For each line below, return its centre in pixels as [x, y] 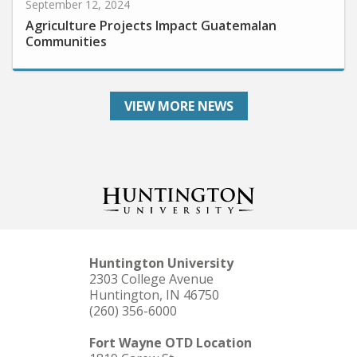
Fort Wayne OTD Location [171, 342]
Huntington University [161, 263]
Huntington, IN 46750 [154, 294]
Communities [66, 24]
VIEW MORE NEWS [178, 106]
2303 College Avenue [151, 279]
